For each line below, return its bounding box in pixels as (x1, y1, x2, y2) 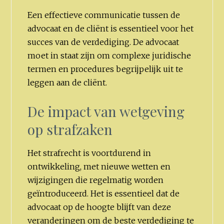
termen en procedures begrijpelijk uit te (27, 64, 183, 74)
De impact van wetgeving (27, 101, 185, 120)
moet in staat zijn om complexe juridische (27, 50, 191, 61)
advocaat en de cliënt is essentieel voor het (27, 23, 194, 34)
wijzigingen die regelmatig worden (27, 174, 164, 185)
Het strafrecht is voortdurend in (27, 147, 151, 158)
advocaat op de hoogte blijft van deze (27, 201, 171, 212)
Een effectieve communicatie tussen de (27, 10, 180, 20)
